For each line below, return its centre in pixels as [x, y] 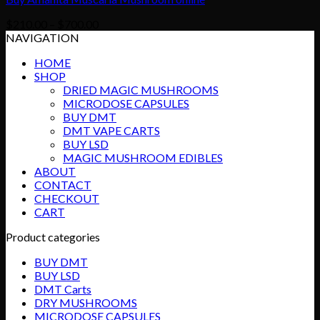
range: [113, 36]
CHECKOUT [67, 198]
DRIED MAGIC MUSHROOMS [141, 89]
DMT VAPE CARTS [111, 130]
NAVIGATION [42, 37]
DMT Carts [63, 289]
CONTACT [63, 184]
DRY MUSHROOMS [86, 302]
